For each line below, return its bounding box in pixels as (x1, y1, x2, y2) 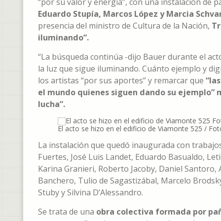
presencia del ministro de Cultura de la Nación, (38, 20, 212, 31)
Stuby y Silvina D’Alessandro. (38, 187, 143, 198)
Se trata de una (38, 206, 94, 217)
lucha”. (38, 99, 65, 110)
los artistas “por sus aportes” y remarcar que (38, 75, 206, 86)
